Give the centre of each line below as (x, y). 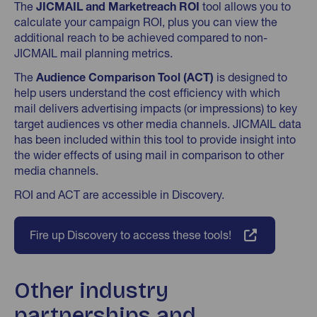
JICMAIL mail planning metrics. (93, 53)
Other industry (91, 290)
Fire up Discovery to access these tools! (131, 235)
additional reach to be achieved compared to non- (141, 38)
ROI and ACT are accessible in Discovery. (119, 195)
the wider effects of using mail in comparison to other (149, 155)
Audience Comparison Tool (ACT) (125, 77)
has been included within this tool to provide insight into (155, 139)
